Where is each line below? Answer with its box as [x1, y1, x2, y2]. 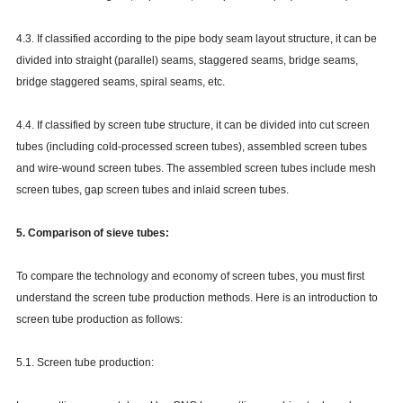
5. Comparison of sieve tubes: [15, 227, 169, 240]
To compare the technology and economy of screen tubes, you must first [15, 270, 364, 283]
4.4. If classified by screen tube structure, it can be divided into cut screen [15, 119, 370, 132]
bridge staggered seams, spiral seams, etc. [15, 76, 225, 89]
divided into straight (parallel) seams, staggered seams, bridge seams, [15, 54, 358, 67]
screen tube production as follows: [15, 313, 183, 327]
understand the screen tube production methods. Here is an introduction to [15, 291, 378, 305]
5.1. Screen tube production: [15, 356, 154, 370]
